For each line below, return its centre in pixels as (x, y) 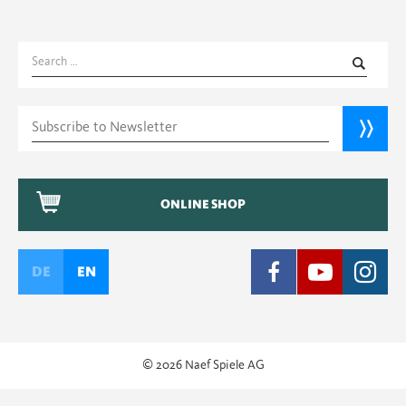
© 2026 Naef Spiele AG (203, 365)
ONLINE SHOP (203, 205)
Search (51, 56)
